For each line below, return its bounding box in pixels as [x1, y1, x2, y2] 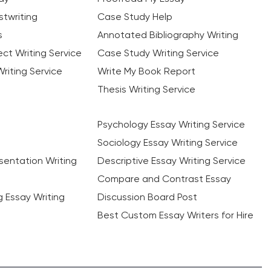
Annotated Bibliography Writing [97, 29, 238, 41]
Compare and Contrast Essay [97, 173, 231, 184]
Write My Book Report [97, 65, 195, 77]
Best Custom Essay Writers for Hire [97, 209, 253, 221]
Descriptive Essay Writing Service [97, 155, 246, 166]
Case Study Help [97, 11, 172, 22]
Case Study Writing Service [97, 47, 219, 59]
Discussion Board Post [97, 191, 197, 203]
